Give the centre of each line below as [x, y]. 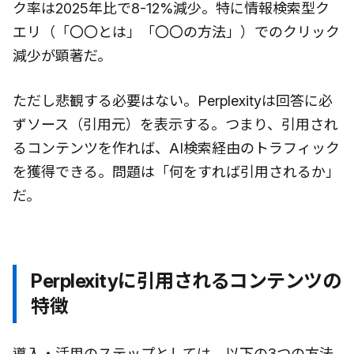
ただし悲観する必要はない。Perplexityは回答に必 [173, 101]
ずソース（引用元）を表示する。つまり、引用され [175, 125]
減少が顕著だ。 [62, 56]
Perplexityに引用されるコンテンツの [186, 281]
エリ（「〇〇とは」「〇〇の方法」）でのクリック [176, 32]
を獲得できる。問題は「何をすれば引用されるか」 [176, 172]
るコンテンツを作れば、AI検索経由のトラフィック [176, 149]
